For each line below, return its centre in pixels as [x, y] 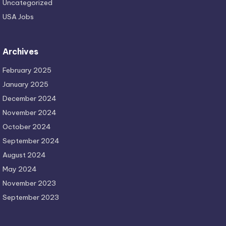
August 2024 [24, 155]
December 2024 [30, 99]
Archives [20, 52]
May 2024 [20, 169]
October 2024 [27, 127]
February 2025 [27, 70]
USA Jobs [18, 17]
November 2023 [29, 183]
